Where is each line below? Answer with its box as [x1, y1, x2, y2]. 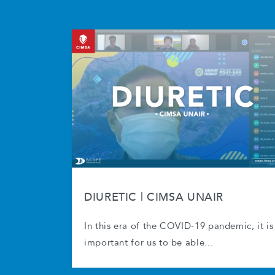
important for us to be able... [84, 239, 214, 247]
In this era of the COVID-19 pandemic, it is [84, 222, 274, 231]
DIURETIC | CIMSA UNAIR [84, 190, 224, 205]
